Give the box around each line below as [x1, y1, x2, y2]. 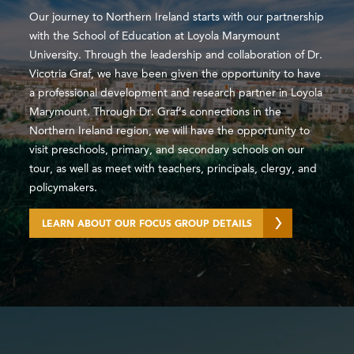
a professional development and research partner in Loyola [29, 88, 323, 100]
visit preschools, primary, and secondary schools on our [29, 145, 305, 156]
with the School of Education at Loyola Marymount [29, 31, 281, 43]
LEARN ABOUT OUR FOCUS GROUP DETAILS [42, 220, 253, 230]
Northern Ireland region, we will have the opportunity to [29, 126, 311, 137]
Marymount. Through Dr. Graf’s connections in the [29, 107, 282, 119]
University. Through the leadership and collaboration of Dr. [29, 50, 323, 62]
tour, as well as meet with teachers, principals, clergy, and [29, 164, 318, 175]
